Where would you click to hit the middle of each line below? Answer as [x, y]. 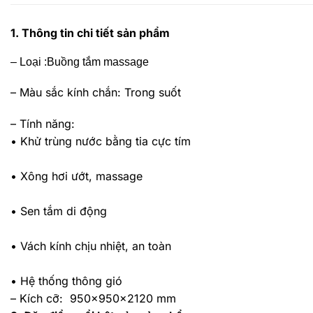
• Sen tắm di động [59, 211]
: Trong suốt [149, 92]
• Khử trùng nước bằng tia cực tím [101, 141]
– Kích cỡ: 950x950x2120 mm [93, 299]
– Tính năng [41, 124]
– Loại [26, 61]
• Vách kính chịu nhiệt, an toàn [91, 246]
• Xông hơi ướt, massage [77, 176]
